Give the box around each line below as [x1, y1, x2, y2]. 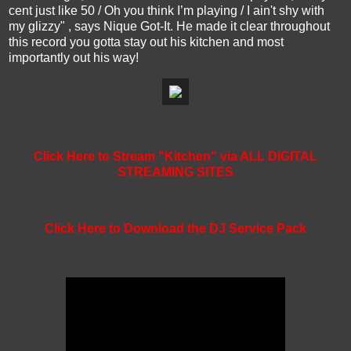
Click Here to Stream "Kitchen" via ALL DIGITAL [34, 150, 317, 164]
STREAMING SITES [118, 165, 233, 179]
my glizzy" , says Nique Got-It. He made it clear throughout [9, 19, 330, 33]
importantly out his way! [9, 50, 139, 64]
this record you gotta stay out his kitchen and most [9, 34, 284, 49]
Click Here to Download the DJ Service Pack [45, 222, 306, 236]
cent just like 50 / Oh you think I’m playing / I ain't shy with [9, 3, 324, 17]
